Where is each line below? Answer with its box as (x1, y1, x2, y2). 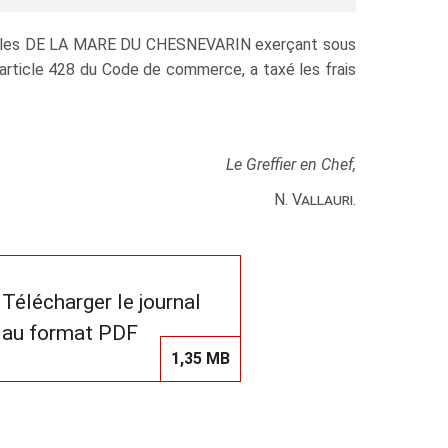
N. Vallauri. (274, 189, 356, 209)
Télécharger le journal (2, 290, 201, 315)
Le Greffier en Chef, (226, 154, 356, 174)
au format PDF (2, 321, 138, 346)
